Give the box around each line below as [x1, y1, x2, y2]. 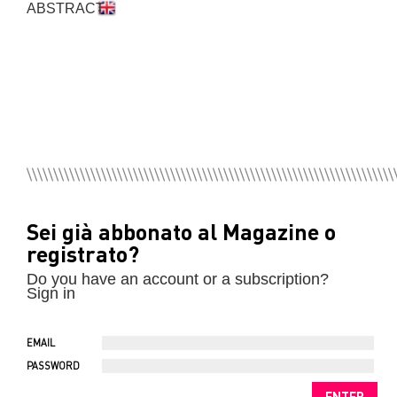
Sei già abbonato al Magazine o [27, 217, 336, 245]
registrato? [27, 239, 139, 268]
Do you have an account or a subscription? [27, 270, 329, 288]
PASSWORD [27, 360, 82, 372]
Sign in [27, 284, 75, 302]
